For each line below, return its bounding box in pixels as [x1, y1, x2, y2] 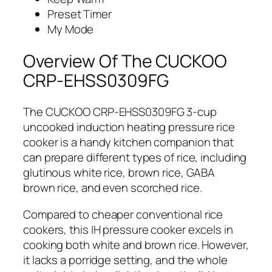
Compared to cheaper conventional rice [23, 206, 223, 222]
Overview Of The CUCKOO [23, 49, 227, 73]
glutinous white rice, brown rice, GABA [23, 165, 216, 181]
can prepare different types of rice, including [23, 149, 247, 166]
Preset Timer [47, 6, 112, 22]
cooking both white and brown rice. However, [23, 236, 249, 253]
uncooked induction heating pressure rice [23, 119, 235, 135]
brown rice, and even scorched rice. [23, 180, 202, 196]
